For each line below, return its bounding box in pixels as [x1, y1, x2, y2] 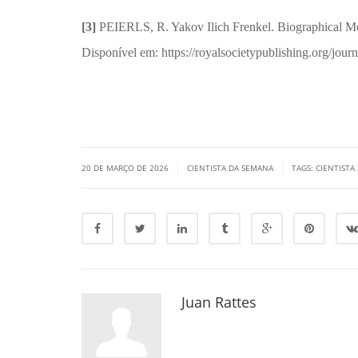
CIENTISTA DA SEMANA [187, 161, 273, 173]
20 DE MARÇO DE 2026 [82, 161, 171, 173]
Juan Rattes [181, 292, 257, 312]
